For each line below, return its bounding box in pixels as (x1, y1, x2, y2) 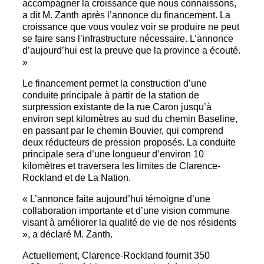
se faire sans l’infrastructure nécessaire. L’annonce (22, 34, 233, 44)
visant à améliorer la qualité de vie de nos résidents (22, 217, 236, 228)
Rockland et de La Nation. (22, 173, 133, 183)
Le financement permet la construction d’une (22, 78, 207, 89)
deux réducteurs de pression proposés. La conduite (22, 137, 236, 148)
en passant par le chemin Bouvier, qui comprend (22, 126, 223, 136)
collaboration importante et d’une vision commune (22, 206, 230, 216)
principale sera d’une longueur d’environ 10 (22, 149, 204, 160)
